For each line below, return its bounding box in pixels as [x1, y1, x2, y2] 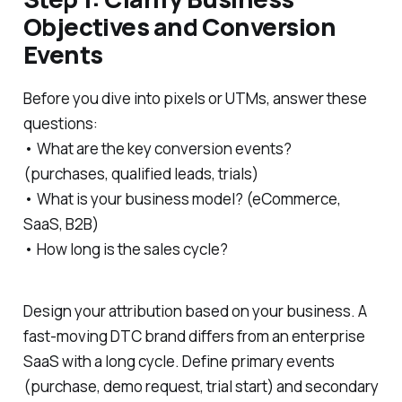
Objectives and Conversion [22, 9, 336, 43]
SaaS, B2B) [22, 214, 99, 235]
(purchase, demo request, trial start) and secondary [22, 376, 379, 397]
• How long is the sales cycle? [22, 239, 228, 260]
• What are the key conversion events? [22, 138, 292, 160]
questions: [22, 113, 98, 135]
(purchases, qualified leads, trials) [22, 163, 258, 185]
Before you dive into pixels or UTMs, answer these [22, 88, 367, 109]
